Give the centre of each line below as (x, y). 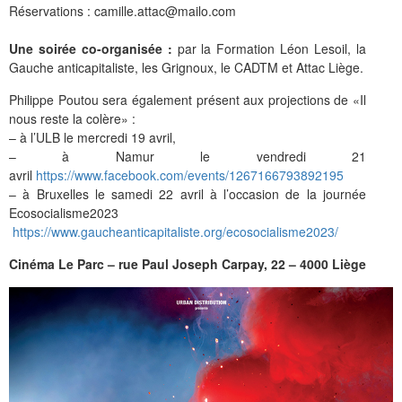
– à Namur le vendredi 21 (188, 156)
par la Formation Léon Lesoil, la (269, 48)
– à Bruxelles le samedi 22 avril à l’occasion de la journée (188, 193)
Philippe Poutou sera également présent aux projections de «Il (188, 99)
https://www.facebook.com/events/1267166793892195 (190, 175)
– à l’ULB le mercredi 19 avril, (92, 137)
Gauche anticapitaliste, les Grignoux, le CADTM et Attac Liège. (186, 67)
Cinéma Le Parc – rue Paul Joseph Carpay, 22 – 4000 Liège (188, 263)
